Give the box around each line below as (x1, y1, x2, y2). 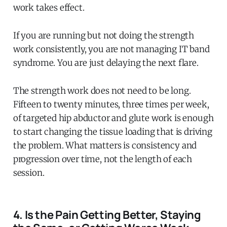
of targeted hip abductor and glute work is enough (13, 112, 214, 124)
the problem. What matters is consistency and (13, 139, 197, 151)
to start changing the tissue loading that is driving (13, 126, 212, 137)
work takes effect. (13, 2, 85, 13)
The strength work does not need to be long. (13, 85, 191, 96)
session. (13, 167, 45, 178)
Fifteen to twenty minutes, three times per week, (13, 98, 209, 110)
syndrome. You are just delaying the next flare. (13, 57, 199, 68)
